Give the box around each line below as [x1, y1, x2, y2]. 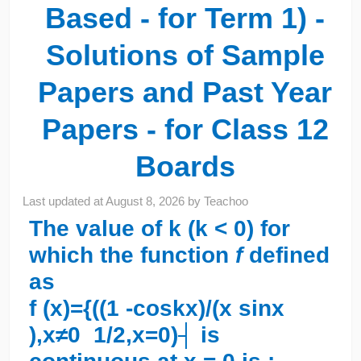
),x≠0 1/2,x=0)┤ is [28, 322, 220, 347]
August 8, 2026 [106, 193, 185, 208]
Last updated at [23, 193, 106, 208]
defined [248, 242, 330, 268]
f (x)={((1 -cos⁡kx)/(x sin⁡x [28, 295, 284, 321]
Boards [135, 149, 235, 183]
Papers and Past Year [38, 75, 333, 109]
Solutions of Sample [45, 38, 325, 72]
